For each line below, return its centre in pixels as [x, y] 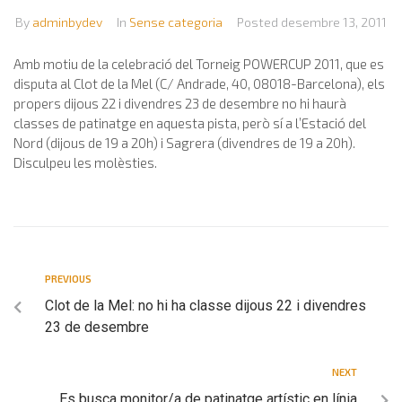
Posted [259, 22]
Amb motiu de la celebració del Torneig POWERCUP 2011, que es [199, 63]
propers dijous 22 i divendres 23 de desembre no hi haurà [180, 103]
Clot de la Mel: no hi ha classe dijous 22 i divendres [205, 305]
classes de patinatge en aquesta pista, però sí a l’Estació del [190, 122]
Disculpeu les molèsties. [85, 162]
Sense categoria [176, 22]
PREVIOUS [68, 278]
